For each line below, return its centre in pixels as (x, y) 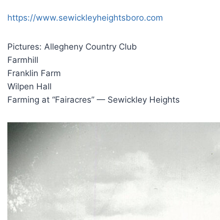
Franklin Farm (34, 73)
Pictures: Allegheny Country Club (72, 47)
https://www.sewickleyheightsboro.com (85, 18)
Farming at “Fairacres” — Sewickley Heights (94, 100)
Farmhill (23, 60)
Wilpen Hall (29, 86)
